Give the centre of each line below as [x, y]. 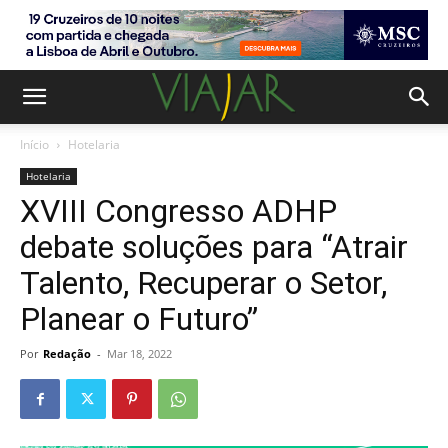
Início [34, 144]
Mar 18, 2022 [139, 353]
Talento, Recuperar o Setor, [203, 283]
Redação [67, 353]
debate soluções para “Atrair [214, 247]
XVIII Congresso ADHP [178, 211]
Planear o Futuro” [139, 319]
